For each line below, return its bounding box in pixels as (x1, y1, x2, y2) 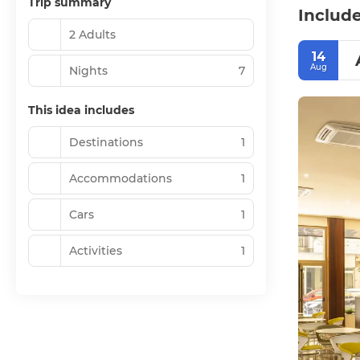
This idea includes (28, 103, 134, 117)
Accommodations (69, 170, 172, 186)
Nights (69, 63, 108, 78)
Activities (69, 243, 122, 258)
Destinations (69, 134, 143, 149)
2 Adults (69, 27, 116, 42)
